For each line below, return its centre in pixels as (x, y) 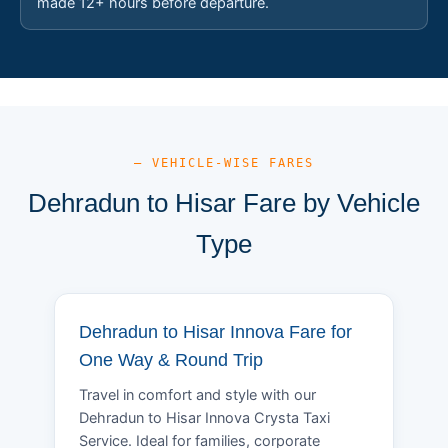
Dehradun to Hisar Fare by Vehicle (224, 202)
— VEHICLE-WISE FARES (224, 162)
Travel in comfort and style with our (197, 394)
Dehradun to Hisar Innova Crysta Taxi (204, 417)
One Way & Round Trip (171, 359)
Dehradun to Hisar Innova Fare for (215, 331)
